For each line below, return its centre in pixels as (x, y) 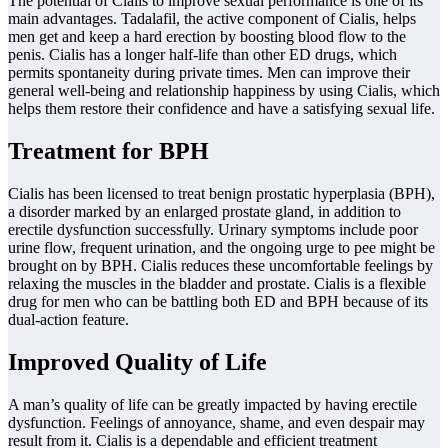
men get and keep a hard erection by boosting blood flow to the (207, 36)
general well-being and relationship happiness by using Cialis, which (224, 90)
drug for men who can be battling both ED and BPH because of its (218, 301)
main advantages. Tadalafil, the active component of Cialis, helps (212, 18)
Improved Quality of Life (137, 361)
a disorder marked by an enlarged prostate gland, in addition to (204, 211)
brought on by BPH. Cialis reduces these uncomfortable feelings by (220, 265)
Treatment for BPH (108, 150)
